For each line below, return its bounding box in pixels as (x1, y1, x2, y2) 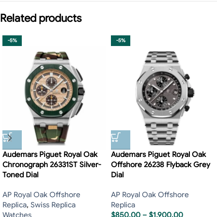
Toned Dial (2, 170, 38, 180)
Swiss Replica (31, 201, 76, 210)
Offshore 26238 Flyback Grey (111, 160, 210, 170)
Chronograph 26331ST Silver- (2, 160, 101, 170)
